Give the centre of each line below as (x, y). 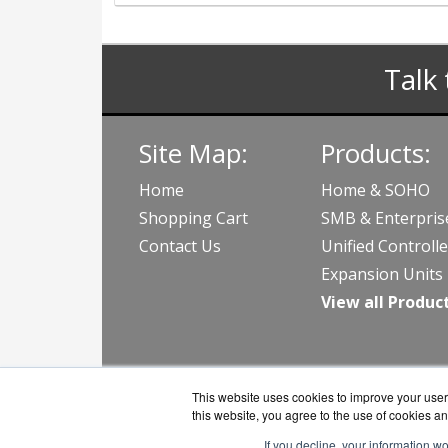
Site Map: (193, 153)
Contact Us (180, 246)
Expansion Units (381, 274)
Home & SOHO (375, 190)
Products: (375, 153)
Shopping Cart (193, 218)
